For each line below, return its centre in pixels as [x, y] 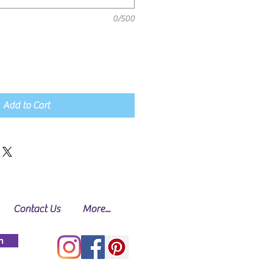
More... [96, 209]
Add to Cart [27, 105]
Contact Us [37, 209]
